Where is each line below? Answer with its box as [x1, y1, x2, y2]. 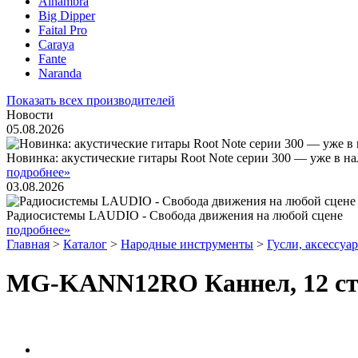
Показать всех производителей [6, 93, 175, 107]
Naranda [38, 66, 82, 80]
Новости [6, 108, 54, 121]
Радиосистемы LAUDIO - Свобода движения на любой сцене [6, 209, 343, 222]
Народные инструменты [121, 237, 253, 251]
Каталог [63, 237, 107, 251]
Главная [6, 237, 50, 251]
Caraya [38, 38, 74, 51]
